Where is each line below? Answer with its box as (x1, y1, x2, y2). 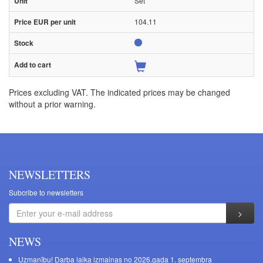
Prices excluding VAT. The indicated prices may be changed (9, 86, 230, 99)
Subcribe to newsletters (9, 187, 83, 198)
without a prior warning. (9, 98, 96, 110)
